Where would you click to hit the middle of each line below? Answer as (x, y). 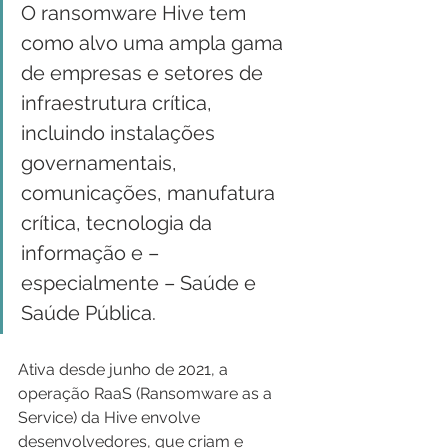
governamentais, (101, 162)
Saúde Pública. (88, 312)
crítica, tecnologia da (119, 222)
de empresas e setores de (144, 72)
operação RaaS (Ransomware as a (147, 393)
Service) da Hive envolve (111, 417)
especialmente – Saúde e (141, 282)
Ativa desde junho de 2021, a (125, 369)
